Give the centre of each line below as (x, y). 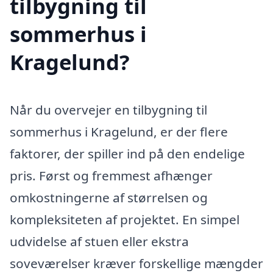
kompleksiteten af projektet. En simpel (125, 220)
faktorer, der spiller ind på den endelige (127, 154)
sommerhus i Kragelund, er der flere (119, 132)
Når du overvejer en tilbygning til (108, 110)
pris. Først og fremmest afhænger (111, 176)
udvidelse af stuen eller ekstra (99, 242)
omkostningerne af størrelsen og (109, 198)
